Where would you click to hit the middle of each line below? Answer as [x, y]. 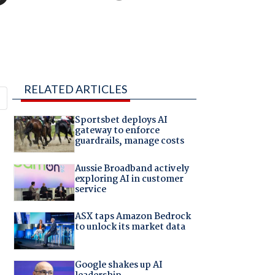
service [90, 189]
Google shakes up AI [118, 265]
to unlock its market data [130, 227]
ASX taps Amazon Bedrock [133, 217]
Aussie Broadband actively [132, 168]
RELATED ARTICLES [76, 89]
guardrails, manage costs [129, 141]
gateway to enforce [117, 131]
